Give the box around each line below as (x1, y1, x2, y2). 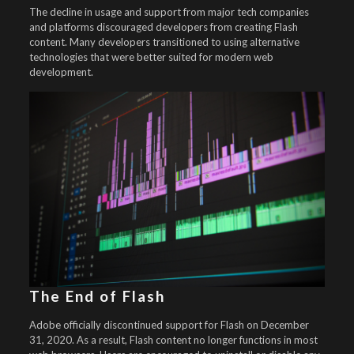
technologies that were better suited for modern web (28, 51, 273, 63)
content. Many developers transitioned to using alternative (28, 36, 299, 48)
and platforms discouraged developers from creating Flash (28, 21, 298, 33)
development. (28, 66, 93, 78)
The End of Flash (28, 287, 165, 305)
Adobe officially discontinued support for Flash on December (28, 318, 309, 331)
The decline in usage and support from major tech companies (28, 6, 309, 18)
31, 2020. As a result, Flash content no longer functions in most (28, 333, 318, 346)
